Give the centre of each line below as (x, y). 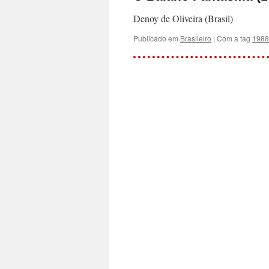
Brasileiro (196, 38)
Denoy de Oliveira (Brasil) (183, 18)
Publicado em (156, 38)
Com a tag (234, 38)
